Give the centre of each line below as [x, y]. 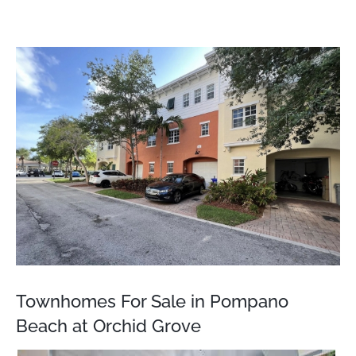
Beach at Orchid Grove [108, 325]
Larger [37, 73]
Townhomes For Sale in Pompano [152, 301]
